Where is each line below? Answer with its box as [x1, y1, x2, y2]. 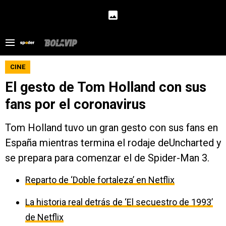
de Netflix [25, 212, 64, 222]
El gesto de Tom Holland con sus [5, 79, 206, 95]
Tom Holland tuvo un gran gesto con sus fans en [5, 122, 218, 134]
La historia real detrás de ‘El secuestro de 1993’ [25, 197, 213, 207]
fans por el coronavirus [5, 96, 146, 112]
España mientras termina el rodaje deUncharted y [5, 137, 221, 149]
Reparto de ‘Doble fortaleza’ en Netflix [25, 175, 175, 185]
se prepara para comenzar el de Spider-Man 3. [5, 152, 209, 164]
